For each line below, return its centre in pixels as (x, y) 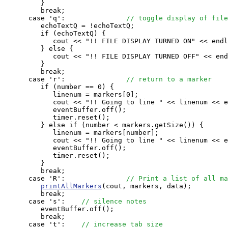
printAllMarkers (71, 186)
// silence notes (114, 201)
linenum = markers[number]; (81, 133)
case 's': (43, 201)
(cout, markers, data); (147, 186)
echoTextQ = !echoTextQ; (69, 26)
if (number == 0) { (59, 87)
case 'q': (65, 18)
